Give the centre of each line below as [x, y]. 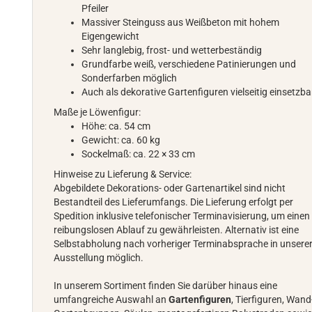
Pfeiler [95, 8]
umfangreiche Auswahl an [111, 299]
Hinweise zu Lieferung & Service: [123, 174]
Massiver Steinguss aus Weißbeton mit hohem [181, 22]
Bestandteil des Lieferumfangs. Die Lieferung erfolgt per [174, 202]
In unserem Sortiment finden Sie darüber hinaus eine [166, 286]
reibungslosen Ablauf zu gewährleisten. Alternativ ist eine [177, 230]
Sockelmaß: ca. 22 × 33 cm [139, 154]
